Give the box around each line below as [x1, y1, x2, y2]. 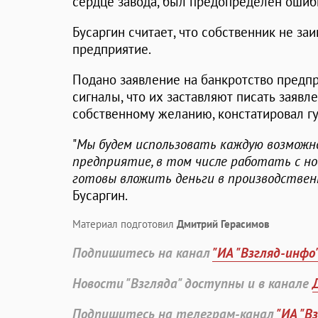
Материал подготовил [72, 217, 177, 231]
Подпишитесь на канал [72, 244, 212, 262]
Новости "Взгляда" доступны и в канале [72, 275, 312, 292]
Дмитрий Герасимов [177, 217, 270, 231]
